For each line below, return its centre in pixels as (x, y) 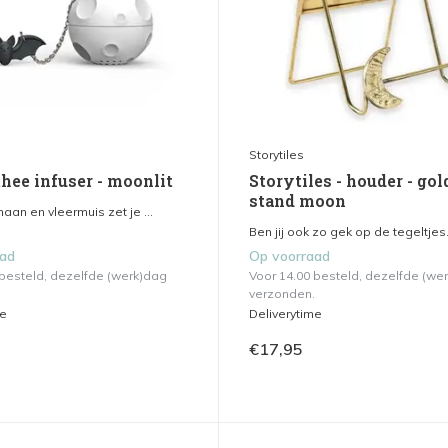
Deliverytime (285, 314)
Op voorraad (289, 256)
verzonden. (281, 294)
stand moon (297, 201)
